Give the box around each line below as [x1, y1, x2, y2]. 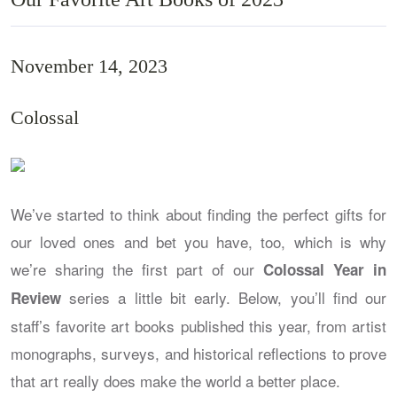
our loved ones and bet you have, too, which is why [11, 230, 386, 253]
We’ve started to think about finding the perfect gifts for [11, 202, 386, 225]
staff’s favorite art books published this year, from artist [11, 314, 386, 337]
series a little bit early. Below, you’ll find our [61, 285, 386, 308]
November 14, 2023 [11, 54, 167, 77]
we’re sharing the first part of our [11, 257, 263, 280]
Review [11, 286, 61, 308]
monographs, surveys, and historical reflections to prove [11, 341, 386, 364]
